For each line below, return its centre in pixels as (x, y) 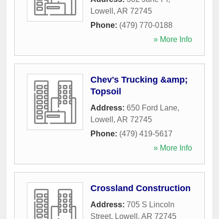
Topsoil (106, 91)
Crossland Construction (141, 188)
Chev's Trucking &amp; (139, 79)
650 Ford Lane (152, 108)
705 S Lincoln (151, 204)
